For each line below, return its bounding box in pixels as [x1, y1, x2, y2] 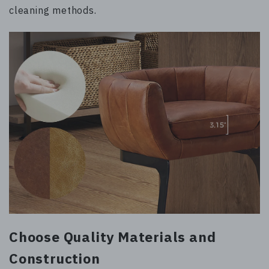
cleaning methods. [9, 4, 97, 16]
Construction [9, 249, 100, 268]
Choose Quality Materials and [9, 228, 216, 246]
